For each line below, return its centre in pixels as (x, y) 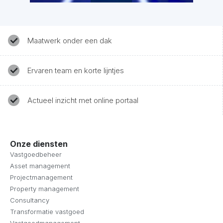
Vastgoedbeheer (36, 154)
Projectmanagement (41, 177)
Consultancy (30, 200)
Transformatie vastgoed (47, 212)
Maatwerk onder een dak (70, 41)
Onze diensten (39, 144)
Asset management (40, 166)
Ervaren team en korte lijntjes (76, 70)
